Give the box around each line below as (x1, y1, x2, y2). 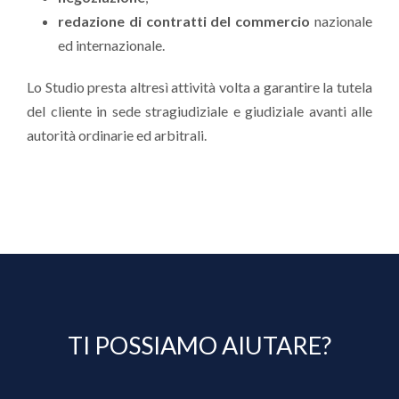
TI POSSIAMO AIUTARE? (68, 330, 331, 360)
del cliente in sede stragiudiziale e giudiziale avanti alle (27, 102, 372, 119)
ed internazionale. (58, 37, 167, 53)
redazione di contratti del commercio (58, 12, 311, 29)
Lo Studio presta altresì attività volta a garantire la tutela (27, 78, 372, 95)
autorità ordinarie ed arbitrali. (27, 126, 207, 143)
